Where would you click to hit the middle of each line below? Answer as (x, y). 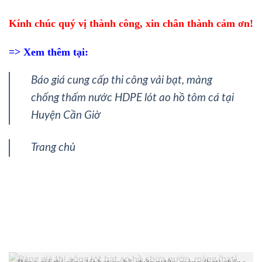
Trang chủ (53, 148)
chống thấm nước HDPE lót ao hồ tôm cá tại (132, 98)
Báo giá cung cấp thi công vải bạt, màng (122, 81)
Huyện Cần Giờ (66, 116)
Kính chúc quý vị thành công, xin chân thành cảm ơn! (131, 23)
